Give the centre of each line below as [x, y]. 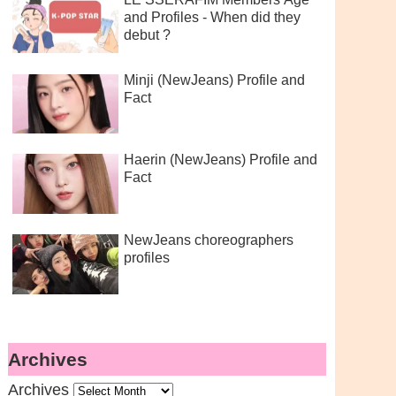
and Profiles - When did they [212, 17]
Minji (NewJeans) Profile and [214, 80]
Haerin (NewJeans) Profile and [220, 160]
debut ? [147, 34]
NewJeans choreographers [208, 240]
